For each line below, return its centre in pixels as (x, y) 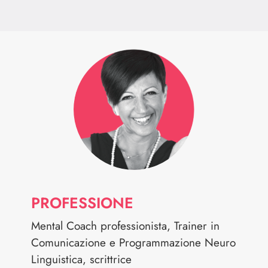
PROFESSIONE (83, 202)
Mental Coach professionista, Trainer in (126, 226)
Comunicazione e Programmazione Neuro (134, 242)
